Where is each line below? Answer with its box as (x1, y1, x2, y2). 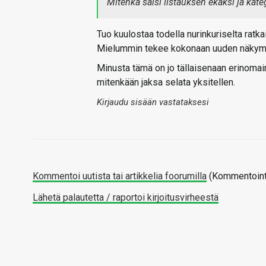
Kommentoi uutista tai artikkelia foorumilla (33, 170, 207, 182)
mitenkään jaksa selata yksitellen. (97, 77, 235, 88)
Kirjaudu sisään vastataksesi (97, 97, 209, 107)
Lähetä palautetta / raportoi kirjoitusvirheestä (33, 192, 218, 203)
